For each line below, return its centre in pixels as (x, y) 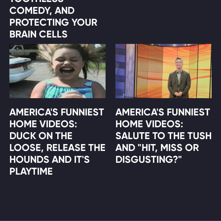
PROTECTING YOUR (53, 22)
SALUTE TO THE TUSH (164, 135)
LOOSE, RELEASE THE (57, 147)
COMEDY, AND (42, 11)
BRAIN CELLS (38, 34)
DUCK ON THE (41, 135)
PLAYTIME (31, 171)
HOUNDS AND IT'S (49, 159)
